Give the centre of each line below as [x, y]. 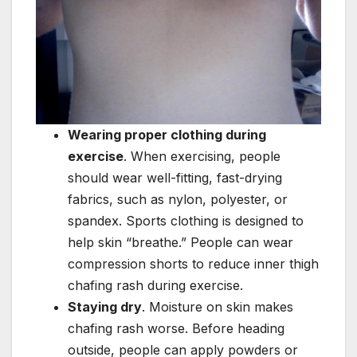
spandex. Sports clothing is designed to [186, 220]
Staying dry [105, 306]
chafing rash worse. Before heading [176, 328]
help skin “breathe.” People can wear [180, 242]
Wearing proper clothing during [167, 134]
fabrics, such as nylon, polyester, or [178, 199]
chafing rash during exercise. [155, 285]
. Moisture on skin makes [218, 306]
